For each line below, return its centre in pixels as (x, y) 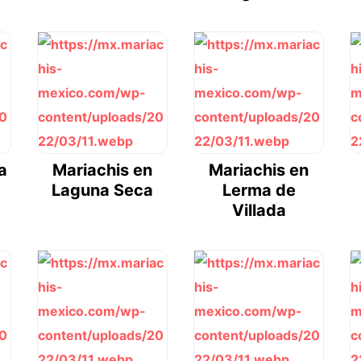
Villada (259, 211)
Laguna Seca (102, 191)
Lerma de (259, 191)
